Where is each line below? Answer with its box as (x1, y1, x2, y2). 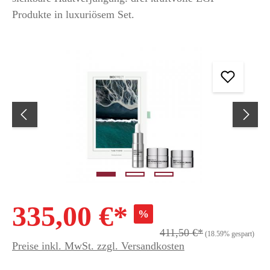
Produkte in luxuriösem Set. (12, 8, 134, 20)
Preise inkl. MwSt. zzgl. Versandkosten (12, 239, 184, 252)
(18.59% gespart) (205, 229, 254, 238)
